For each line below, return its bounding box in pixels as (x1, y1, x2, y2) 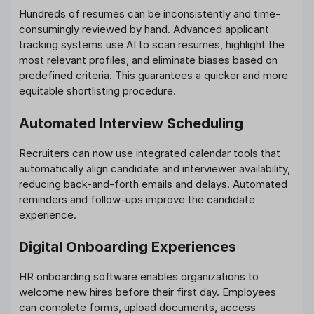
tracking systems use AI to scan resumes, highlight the (19, 38, 285, 52)
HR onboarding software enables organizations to (19, 270, 259, 284)
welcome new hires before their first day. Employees (19, 285, 276, 299)
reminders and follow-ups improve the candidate (19, 192, 255, 206)
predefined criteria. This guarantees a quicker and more (19, 69, 288, 83)
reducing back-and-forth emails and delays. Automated (19, 177, 287, 191)
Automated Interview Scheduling (19, 114, 243, 132)
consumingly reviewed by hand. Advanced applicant (19, 22, 269, 36)
